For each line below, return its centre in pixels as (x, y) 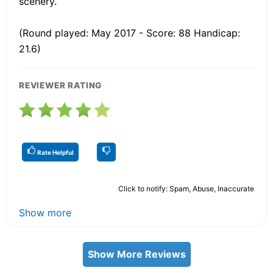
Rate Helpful (55, 152)
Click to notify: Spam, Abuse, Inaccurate (186, 188)
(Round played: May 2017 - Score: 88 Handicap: (129, 33)
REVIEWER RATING (61, 85)
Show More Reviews (136, 254)
